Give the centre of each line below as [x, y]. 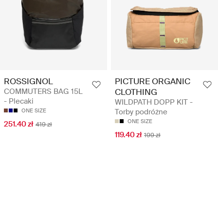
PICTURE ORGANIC [153, 82]
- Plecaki [19, 101]
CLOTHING [136, 92]
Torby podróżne [141, 112]
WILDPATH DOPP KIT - [154, 102]
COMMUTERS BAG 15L [43, 92]
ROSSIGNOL [28, 82]
